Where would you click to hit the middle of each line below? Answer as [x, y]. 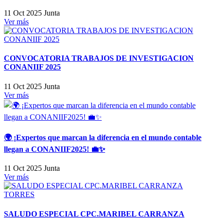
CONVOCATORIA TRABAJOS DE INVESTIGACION [99, 58]
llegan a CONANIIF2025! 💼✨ [54, 149]
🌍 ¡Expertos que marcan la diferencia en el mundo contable [103, 137]
